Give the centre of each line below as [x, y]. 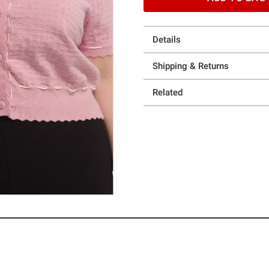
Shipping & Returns [191, 66]
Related [168, 92]
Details [167, 40]
